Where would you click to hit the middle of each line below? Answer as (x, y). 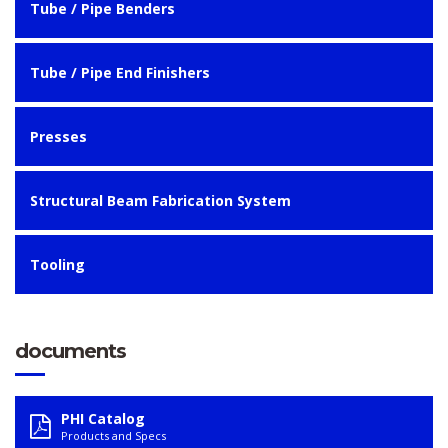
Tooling (57, 264)
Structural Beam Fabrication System (160, 200)
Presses (58, 136)
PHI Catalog (103, 418)
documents (70, 351)
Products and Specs (113, 435)
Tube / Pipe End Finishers (120, 72)
